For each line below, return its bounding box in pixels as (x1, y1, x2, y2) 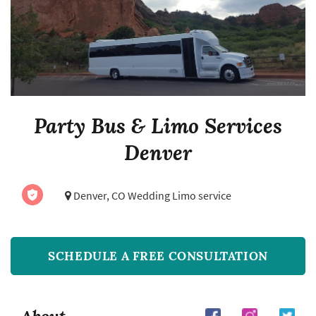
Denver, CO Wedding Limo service (73, 188, 231, 203)
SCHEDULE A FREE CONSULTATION (48, 248, 268, 264)
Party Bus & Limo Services (34, 112, 282, 140)
